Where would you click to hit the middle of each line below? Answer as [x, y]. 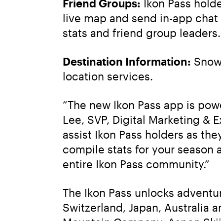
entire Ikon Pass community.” [136, 164]
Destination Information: [127, 61]
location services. [108, 76]
